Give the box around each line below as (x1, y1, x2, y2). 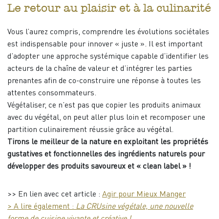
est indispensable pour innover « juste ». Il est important (7, 41, 203, 49)
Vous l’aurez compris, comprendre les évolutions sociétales (7, 28, 209, 37)
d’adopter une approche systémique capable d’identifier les (7, 53, 209, 61)
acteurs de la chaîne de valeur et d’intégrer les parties (7, 65, 192, 73)
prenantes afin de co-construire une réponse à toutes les (7, 77, 201, 86)
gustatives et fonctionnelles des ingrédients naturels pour (7, 151, 205, 159)
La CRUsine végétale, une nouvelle (76, 203, 193, 211)
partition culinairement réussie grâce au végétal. (7, 126, 174, 134)
